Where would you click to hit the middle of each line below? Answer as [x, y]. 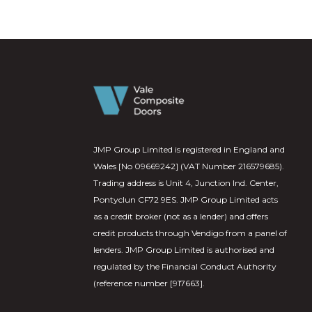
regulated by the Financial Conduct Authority [185, 267]
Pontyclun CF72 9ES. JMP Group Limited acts [186, 200]
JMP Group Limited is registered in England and [189, 150]
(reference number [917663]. [149, 283]
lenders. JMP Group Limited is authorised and [184, 250]
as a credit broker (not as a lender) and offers [181, 217]
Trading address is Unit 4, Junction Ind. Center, [186, 183]
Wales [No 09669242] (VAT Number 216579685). [189, 166]
